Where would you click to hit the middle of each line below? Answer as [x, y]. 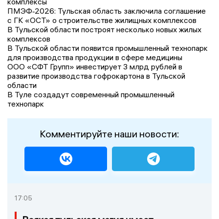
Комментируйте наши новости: [109, 134]
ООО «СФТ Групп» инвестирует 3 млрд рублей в [95, 67]
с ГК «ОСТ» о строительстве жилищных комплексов [102, 20]
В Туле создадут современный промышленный [91, 95]
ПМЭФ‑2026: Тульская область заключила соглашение [107, 11]
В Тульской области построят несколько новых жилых [104, 30]
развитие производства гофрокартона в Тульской [96, 76]
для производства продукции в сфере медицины [95, 57]
